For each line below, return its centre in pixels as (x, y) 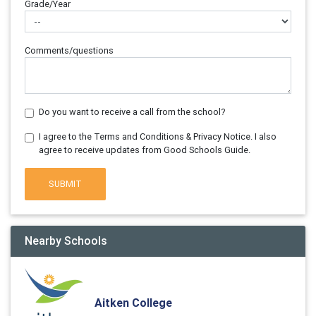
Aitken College (133, 303)
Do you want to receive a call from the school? (132, 112)
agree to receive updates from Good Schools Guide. (145, 150)
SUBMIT (66, 184)
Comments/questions (69, 50)
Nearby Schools (66, 240)
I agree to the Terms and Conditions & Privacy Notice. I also (158, 136)
